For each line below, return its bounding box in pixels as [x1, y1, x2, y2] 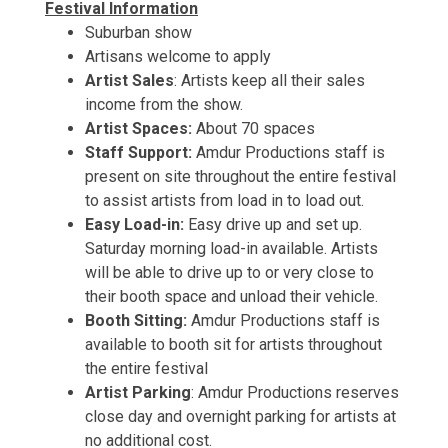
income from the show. [85, 95, 243, 114]
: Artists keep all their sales [174, 71, 365, 90]
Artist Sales [85, 71, 174, 90]
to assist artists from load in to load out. [85, 191, 364, 210]
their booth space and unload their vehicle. [85, 287, 378, 306]
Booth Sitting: [85, 311, 187, 330]
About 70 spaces [192, 119, 315, 138]
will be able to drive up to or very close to [85, 263, 374, 282]
